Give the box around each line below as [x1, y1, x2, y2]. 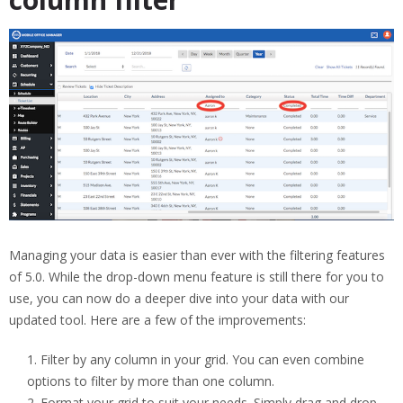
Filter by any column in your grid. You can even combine [40, 351, 364, 369]
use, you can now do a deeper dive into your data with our [9, 290, 349, 308]
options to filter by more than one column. [27, 372, 274, 390]
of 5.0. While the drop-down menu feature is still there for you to [9, 268, 384, 286]
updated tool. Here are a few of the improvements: [9, 311, 306, 329]
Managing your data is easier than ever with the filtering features [9, 246, 385, 264]
